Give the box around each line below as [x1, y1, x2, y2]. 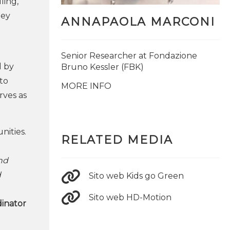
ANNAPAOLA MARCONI [61, 15, 215, 29]
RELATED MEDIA [61, 133, 173, 147]
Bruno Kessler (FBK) [61, 62, 144, 72]
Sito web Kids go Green [88, 171, 184, 181]
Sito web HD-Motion [88, 192, 171, 202]
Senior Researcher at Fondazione [61, 51, 197, 61]
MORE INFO [61, 81, 111, 91]
